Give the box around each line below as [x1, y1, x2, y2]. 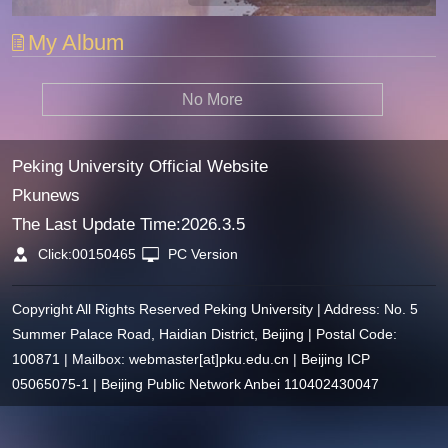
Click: [34, 246, 73, 263]
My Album [28, 30, 125, 55]
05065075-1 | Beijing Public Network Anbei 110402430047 [11, 376, 379, 393]
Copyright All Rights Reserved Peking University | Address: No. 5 [11, 301, 418, 318]
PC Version [168, 246, 239, 263]
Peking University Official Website [11, 156, 268, 176]
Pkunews [11, 185, 80, 205]
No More [182, 90, 244, 108]
